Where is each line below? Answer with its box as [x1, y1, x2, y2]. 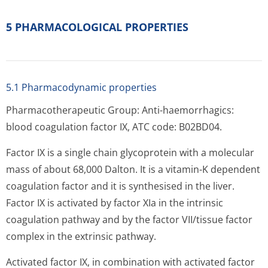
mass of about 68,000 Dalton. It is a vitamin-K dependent [6, 163, 260, 176]
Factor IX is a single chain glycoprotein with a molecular [6, 146, 254, 159]
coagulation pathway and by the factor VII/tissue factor [6, 213, 252, 226]
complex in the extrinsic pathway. [6, 230, 156, 243]
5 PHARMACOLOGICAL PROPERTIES [6, 20, 188, 34]
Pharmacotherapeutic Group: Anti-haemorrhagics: [6, 103, 234, 117]
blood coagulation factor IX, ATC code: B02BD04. [6, 120, 222, 133]
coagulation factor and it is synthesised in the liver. [6, 179, 234, 193]
